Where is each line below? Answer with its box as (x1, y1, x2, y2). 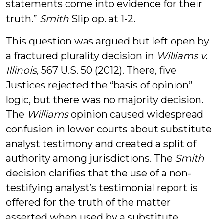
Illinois (6, 65, 37, 76)
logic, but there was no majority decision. (6, 94, 203, 106)
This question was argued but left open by (6, 35, 209, 47)
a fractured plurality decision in (6, 50, 156, 62)
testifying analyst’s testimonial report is (6, 182, 197, 194)
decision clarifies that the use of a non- (6, 167, 191, 179)
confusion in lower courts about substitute (6, 123, 212, 135)
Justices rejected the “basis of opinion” (6, 79, 193, 91)
